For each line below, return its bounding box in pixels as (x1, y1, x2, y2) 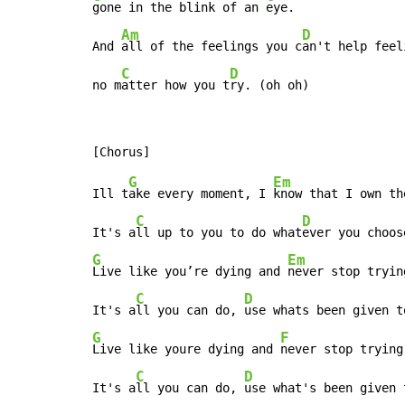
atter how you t (121, 78, 230, 93)
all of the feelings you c (121, 39, 302, 54)
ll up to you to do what (136, 225, 302, 240)
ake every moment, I (128, 186, 273, 202)
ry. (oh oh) (230, 78, 309, 93)
